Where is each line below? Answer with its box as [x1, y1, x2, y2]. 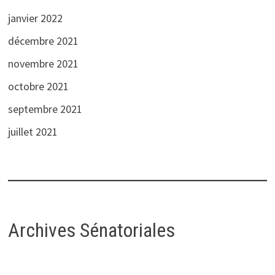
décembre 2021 [7, 33, 79, 48]
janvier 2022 [7, 10, 63, 25]
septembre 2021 [7, 101, 82, 116]
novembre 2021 [7, 56, 79, 71]
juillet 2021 [7, 124, 58, 139]
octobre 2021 [7, 79, 69, 93]
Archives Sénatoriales [7, 218, 175, 242]
